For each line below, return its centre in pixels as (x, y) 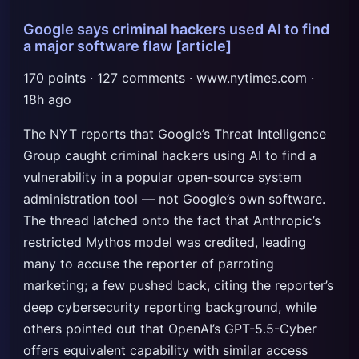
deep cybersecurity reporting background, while (170, 307)
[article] (204, 46)
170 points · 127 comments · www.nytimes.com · (169, 78)
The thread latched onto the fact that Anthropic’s (172, 220)
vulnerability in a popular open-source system (162, 177)
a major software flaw (98, 46)
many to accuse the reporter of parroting (149, 264)
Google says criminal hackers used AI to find (176, 29)
